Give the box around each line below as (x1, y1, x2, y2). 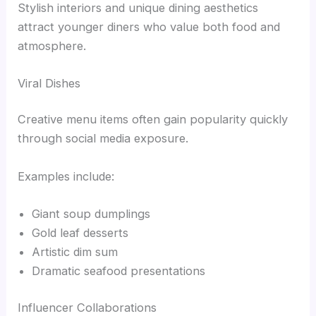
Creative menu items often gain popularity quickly (18, 112, 288, 127)
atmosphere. (18, 38, 87, 53)
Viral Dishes (18, 75, 81, 90)
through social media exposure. (18, 131, 189, 146)
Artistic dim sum (32, 244, 119, 259)
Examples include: (18, 169, 115, 183)
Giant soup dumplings (32, 206, 151, 221)
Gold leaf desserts (32, 225, 129, 240)
